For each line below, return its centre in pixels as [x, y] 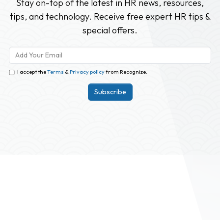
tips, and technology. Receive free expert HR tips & [110, 17]
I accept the [32, 71]
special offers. [110, 30]
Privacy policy [87, 71]
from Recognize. [126, 71]
